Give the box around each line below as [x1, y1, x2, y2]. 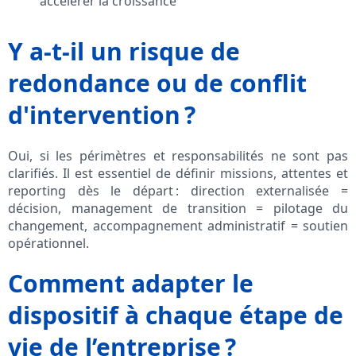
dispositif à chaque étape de [8, 299, 343, 332]
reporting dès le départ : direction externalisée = [8, 182, 348, 200]
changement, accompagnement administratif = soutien [8, 217, 348, 235]
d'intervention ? [8, 99, 195, 132]
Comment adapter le [8, 267, 253, 300]
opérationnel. [8, 234, 89, 253]
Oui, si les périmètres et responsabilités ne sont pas [8, 147, 348, 165]
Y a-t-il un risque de [8, 35, 240, 68]
